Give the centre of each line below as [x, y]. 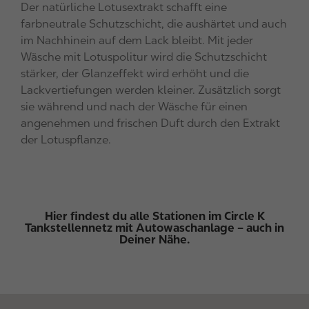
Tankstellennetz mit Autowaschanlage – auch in [154, 228]
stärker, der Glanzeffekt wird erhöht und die [135, 74]
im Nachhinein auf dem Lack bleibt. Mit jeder [137, 41]
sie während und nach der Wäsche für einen [134, 107]
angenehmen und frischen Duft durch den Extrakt [150, 123]
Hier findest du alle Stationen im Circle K [154, 216]
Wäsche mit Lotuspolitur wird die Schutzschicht [144, 57]
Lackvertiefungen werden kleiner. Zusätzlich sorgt [151, 90]
